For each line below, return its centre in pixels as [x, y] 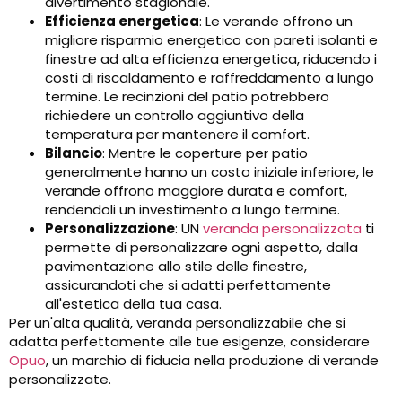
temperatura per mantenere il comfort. [177, 135]
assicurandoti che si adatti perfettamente [188, 285]
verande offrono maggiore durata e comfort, [196, 191]
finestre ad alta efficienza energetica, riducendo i [211, 59]
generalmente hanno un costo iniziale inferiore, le [210, 172]
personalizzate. [60, 380]
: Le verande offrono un [276, 22]
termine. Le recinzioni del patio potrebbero [187, 97]
